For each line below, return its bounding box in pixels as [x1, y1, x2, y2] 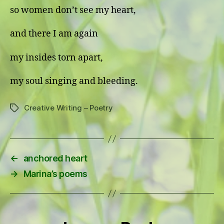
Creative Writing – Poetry [24, 103, 113, 112]
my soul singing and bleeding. [10, 75, 138, 87]
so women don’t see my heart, [10, 4, 136, 16]
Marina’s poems [23, 168, 87, 179]
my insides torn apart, [10, 51, 103, 63]
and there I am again [10, 28, 98, 39]
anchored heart [23, 153, 87, 163]
